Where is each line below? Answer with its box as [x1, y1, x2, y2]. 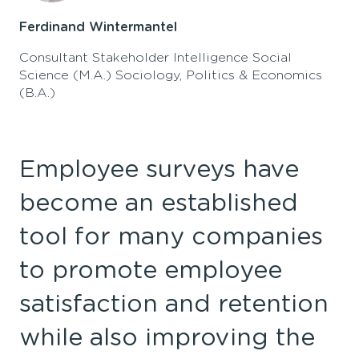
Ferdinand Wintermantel [19, 20, 177, 34]
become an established [19, 191, 298, 216]
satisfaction [19, 292, 158, 317]
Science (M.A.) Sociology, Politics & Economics [19, 68, 322, 82]
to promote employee [19, 258, 282, 283]
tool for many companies [19, 224, 323, 249]
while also [19, 325, 138, 350]
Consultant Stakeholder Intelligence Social [19, 50, 292, 64]
